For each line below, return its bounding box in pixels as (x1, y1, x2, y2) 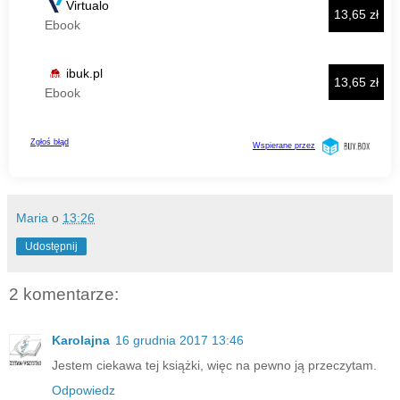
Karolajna (52, 333, 110, 348)
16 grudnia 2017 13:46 (115, 333, 244, 348)
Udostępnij (25, 239, 78, 253)
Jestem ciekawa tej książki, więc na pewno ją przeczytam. (52, 358, 377, 373)
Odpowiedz (52, 383, 115, 398)
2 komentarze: (9, 284, 119, 304)
